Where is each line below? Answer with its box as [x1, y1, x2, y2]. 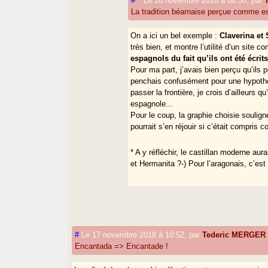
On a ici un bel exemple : [130, 31, 220, 40]
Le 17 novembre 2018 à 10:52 [81, 230, 185, 239]
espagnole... [130, 99, 173, 108]
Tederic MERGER [202, 230, 266, 239]
